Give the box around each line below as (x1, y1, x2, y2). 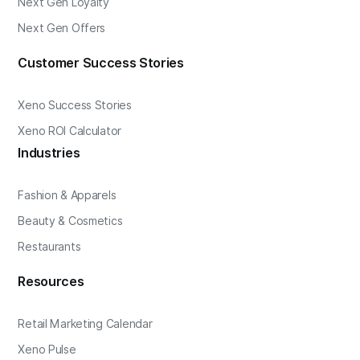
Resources (18, 273, 84, 289)
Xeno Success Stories (18, 98, 132, 112)
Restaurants (18, 239, 81, 253)
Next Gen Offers (18, 21, 106, 35)
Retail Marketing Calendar (18, 317, 153, 330)
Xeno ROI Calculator (18, 124, 122, 137)
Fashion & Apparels (18, 188, 117, 202)
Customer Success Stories (18, 55, 184, 71)
